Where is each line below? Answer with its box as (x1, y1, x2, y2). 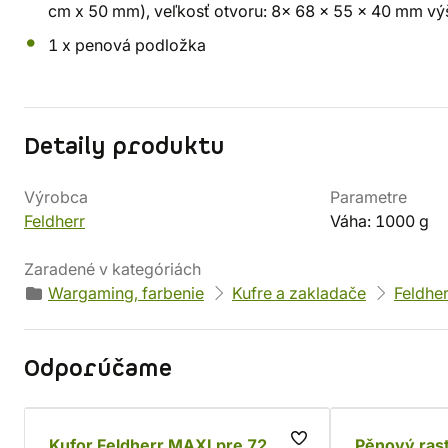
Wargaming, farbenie (48, 283, 204, 303)
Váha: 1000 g (330, 211, 429, 231)
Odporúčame (24, 353, 172, 385)
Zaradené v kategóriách (24, 259, 201, 279)
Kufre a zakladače (232, 283, 366, 303)
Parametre (330, 187, 407, 207)
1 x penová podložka (48, 35, 206, 55)
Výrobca (24, 187, 88, 207)
